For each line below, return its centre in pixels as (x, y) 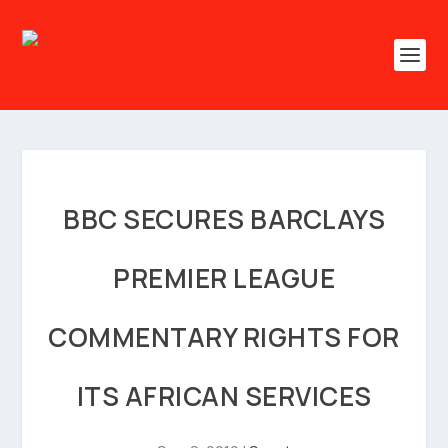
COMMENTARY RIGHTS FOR (224, 337)
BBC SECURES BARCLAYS (224, 219)
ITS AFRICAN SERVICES (224, 396)
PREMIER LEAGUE (224, 278)
